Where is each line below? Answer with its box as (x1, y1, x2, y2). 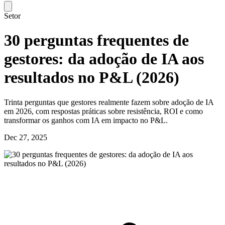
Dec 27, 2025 (4, 133, 47, 142)
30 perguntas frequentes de (4, 31, 189, 50)
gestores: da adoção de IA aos (4, 50, 204, 68)
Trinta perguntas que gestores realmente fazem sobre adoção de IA (4, 97, 213, 106)
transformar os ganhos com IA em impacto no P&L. (4, 116, 168, 125)
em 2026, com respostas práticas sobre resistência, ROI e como (4, 106, 203, 116)
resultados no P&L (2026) (4, 68, 179, 87)
